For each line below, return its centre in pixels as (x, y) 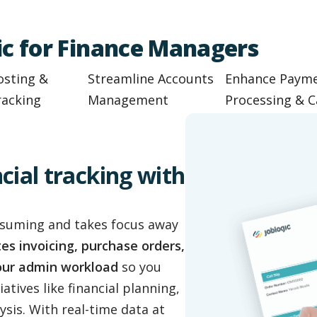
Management (128, 99)
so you (140, 266)
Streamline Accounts (151, 78)
